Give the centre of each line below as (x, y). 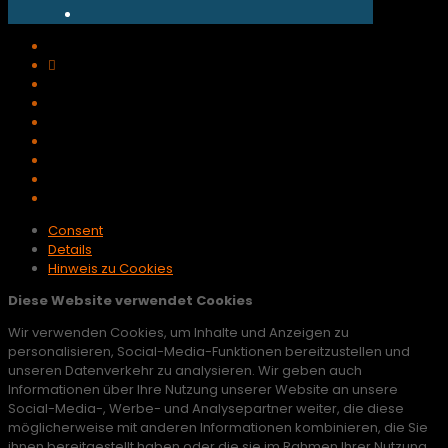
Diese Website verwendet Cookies (130, 301)
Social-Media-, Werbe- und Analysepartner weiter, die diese (206, 409)
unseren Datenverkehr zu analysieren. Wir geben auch (185, 371)
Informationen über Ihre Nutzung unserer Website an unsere (203, 390)
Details (70, 250)
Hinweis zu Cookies (110, 269)
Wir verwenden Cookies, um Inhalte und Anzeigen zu (178, 333)
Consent (75, 231)
